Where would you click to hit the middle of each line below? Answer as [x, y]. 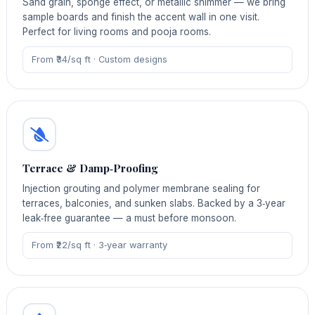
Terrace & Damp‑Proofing [91, 168]
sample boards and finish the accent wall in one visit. [141, 17]
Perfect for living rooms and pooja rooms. [117, 32]
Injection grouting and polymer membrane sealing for [142, 188]
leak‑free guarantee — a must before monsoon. [130, 218]
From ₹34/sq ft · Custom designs [99, 59]
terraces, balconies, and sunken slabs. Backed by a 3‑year [154, 203]
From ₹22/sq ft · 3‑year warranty [99, 245]
